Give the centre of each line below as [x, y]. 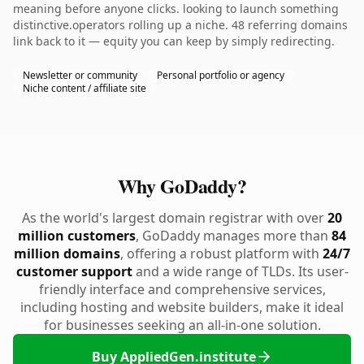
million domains [67, 253]
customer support [74, 271]
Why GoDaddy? [182, 186]
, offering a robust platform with [221, 253]
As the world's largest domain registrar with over [175, 218]
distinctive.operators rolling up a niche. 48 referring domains [180, 25]
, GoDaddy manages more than [234, 236]
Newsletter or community [80, 75]
